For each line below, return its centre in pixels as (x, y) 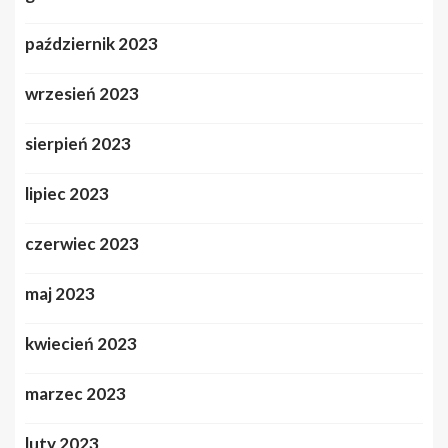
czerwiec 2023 (82, 243)
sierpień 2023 (78, 143)
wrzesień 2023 (82, 93)
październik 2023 (91, 43)
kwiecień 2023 (81, 343)
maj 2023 (60, 293)
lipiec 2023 (67, 193)
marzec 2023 (75, 393)
